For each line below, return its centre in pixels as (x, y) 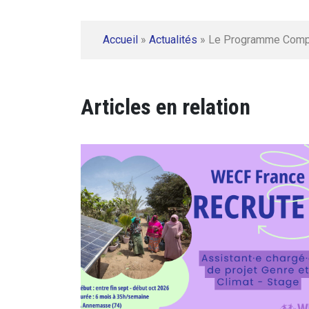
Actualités (173, 40)
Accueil (120, 40)
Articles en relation (166, 107)
